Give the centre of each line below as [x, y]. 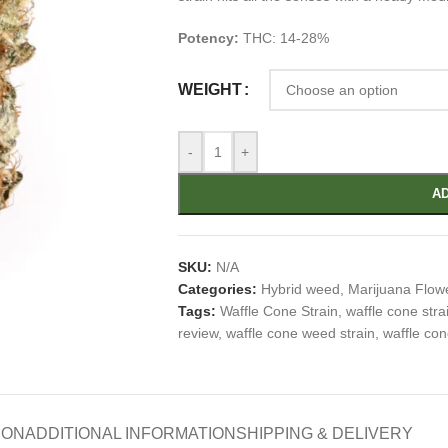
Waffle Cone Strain [278, 311]
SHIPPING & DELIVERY [324, 433]
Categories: [217, 289]
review [197, 333]
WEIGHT [209, 89]
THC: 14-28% [285, 38]
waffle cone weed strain [300, 333]
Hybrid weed [300, 289]
